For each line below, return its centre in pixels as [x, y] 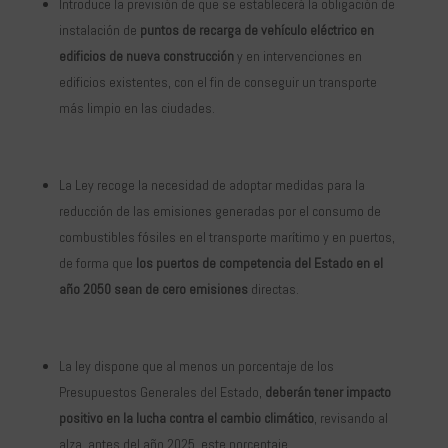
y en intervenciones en [297, 56]
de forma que [95, 263]
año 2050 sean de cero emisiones [153, 289]
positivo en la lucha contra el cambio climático [186, 418]
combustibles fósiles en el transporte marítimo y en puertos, [226, 237]
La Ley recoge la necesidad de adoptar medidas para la [211, 185]
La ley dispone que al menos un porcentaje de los [196, 366]
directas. [273, 289]
